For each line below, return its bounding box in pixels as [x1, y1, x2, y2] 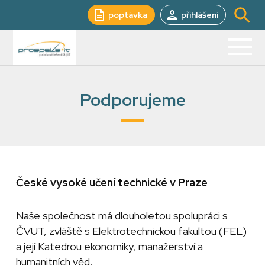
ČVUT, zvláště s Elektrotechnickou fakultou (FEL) [15, 224, 247, 238]
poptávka [108, 9, 147, 20]
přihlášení [180, 9, 218, 20]
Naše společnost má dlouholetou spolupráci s [15, 209, 228, 222]
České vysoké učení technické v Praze [15, 176, 208, 189]
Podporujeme [79, 89, 186, 111]
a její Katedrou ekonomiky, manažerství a [15, 240, 203, 253]
